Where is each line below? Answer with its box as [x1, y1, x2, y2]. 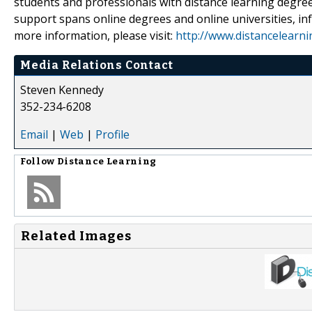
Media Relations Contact [20, 58, 173, 72]
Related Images [21, 228, 132, 244]
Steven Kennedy [20, 81, 104, 97]
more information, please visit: [14, 27, 175, 43]
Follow [20, 155, 57, 167]
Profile [95, 126, 130, 142]
